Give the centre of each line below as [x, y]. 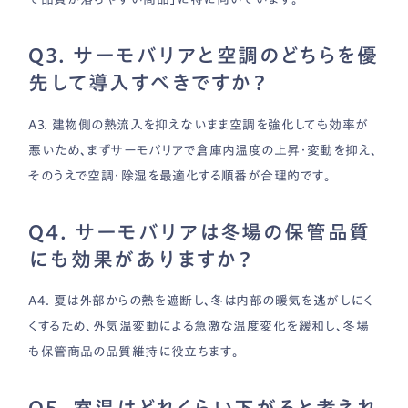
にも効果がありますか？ [141, 259]
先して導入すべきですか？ [148, 83]
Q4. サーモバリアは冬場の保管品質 [200, 232]
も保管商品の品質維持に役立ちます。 [134, 352]
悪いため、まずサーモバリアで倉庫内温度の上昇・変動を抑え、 [203, 150]
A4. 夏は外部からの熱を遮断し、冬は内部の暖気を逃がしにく [200, 301]
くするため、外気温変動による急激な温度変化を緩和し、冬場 [199, 326]
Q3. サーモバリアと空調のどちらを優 [204, 56]
